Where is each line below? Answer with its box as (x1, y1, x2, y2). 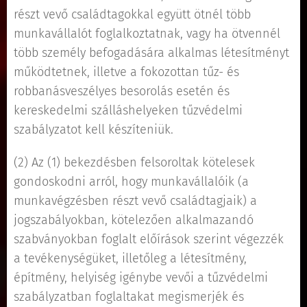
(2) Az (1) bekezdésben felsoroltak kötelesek (14, 155, 255, 170)
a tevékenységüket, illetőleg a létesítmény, (14, 251, 247, 266)
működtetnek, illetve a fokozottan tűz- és (14, 64, 239, 79)
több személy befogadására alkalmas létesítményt (14, 45, 289, 60)
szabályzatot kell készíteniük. (14, 122, 173, 137)
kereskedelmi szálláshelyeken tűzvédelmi (14, 103, 243, 118)
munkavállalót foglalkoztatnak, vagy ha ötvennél (14, 26, 280, 41)
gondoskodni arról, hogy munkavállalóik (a (14, 174, 249, 189)
